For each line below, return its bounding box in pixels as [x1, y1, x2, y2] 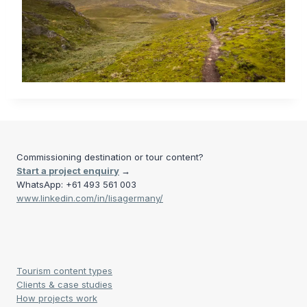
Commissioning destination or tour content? [16, 151, 204, 162]
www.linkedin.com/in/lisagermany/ [16, 193, 163, 204]
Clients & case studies [16, 279, 112, 290]
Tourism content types [16, 265, 112, 276]
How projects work [16, 293, 97, 304]
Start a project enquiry [16, 165, 119, 176]
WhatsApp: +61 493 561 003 [16, 179, 136, 190]
